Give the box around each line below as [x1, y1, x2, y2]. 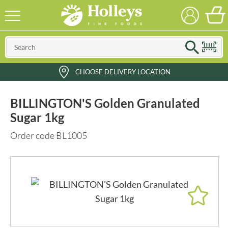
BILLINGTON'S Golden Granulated [10, 96, 200, 110]
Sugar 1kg [10, 110, 64, 125]
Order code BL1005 [10, 130, 87, 141]
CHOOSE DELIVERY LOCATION [75, 68, 170, 76]
